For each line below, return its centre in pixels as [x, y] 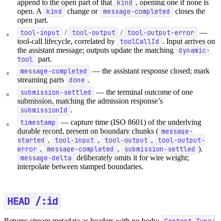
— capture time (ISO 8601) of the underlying [130, 122]
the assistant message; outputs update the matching [97, 50]
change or [83, 11]
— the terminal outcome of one [144, 92]
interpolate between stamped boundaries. [81, 166]
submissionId [44, 110]
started [31, 140]
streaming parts [42, 80]
